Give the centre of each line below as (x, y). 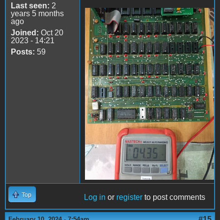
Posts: (23, 52)
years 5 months (37, 13)
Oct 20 (51, 32)
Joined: (25, 32)
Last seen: (30, 5)
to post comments (174, 197)
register (129, 197)
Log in (95, 197)
